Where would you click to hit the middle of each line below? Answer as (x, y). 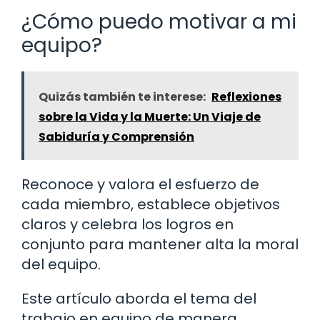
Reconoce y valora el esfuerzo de (140, 184)
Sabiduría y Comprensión (116, 136)
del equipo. (61, 264)
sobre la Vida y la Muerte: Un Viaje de (150, 116)
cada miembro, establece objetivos (151, 204)
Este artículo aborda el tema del (139, 298)
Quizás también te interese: (122, 96)
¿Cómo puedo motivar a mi (159, 21)
